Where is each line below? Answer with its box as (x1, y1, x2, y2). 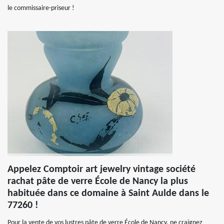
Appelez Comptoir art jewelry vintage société (7, 164, 195, 174)
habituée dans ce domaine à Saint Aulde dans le (7, 188, 209, 198)
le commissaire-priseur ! (7, 4, 74, 12)
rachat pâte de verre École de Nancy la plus (7, 176, 188, 186)
